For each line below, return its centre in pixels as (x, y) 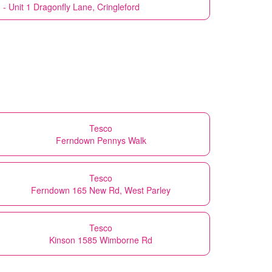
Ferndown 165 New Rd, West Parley (101, 190)
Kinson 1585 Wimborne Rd (101, 240)
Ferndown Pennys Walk (101, 140)
